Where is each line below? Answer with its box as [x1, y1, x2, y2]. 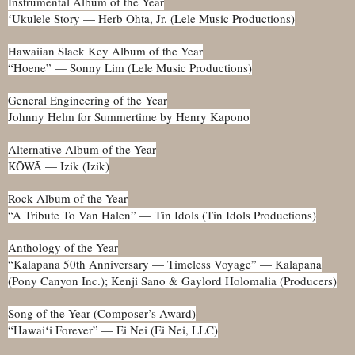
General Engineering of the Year [8, 92, 167, 108]
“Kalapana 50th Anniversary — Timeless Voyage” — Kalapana [8, 256, 322, 272]
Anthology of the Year [8, 239, 118, 255]
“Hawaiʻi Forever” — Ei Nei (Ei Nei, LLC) [8, 322, 218, 338]
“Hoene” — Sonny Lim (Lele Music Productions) [8, 59, 252, 75]
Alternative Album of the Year [8, 141, 156, 157]
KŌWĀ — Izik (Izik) [8, 158, 109, 174]
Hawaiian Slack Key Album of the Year [8, 43, 203, 59]
